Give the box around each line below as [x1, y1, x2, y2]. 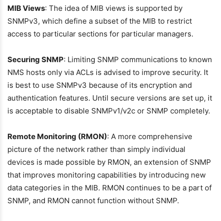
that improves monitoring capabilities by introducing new [7, 170, 206, 180]
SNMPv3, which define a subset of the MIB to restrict [7, 16, 192, 26]
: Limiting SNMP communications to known [64, 55, 212, 64]
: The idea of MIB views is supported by [45, 3, 183, 13]
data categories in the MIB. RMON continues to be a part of [7, 183, 212, 192]
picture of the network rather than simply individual [7, 145, 185, 154]
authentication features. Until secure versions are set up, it [7, 93, 212, 103]
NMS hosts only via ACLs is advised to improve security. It [7, 68, 208, 77]
